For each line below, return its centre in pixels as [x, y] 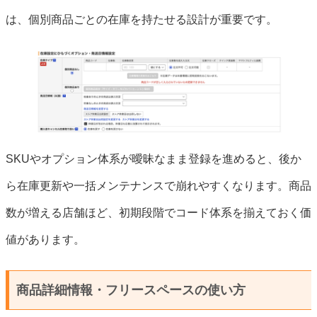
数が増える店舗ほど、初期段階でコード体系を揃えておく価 [158, 213]
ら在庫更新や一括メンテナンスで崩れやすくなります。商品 [158, 186]
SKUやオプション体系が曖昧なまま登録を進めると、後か [154, 159]
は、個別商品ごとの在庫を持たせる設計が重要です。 [142, 19]
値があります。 [45, 240]
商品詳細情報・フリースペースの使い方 [131, 290]
